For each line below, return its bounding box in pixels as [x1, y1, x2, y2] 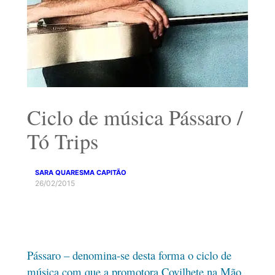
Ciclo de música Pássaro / [26, 103, 243, 131]
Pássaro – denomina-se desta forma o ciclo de [26, 247, 231, 263]
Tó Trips [26, 126, 98, 155]
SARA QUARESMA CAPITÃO [35, 168, 127, 177]
